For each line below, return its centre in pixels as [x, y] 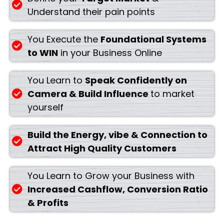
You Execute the [64, 39]
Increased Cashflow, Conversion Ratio [118, 189]
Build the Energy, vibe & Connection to [118, 134]
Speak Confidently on [136, 80]
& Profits [48, 202]
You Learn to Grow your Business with [111, 175]
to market [173, 93]
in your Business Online [110, 52]
